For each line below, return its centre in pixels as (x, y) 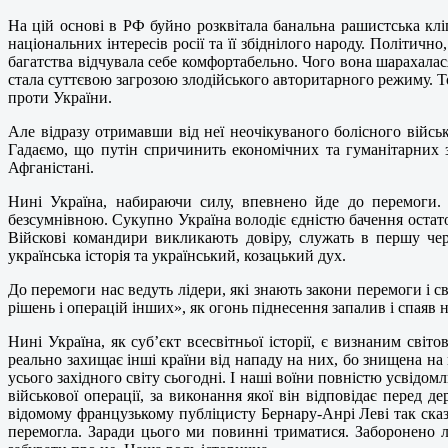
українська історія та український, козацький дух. (177, 256)
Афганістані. (51, 168)
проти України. (60, 98)
